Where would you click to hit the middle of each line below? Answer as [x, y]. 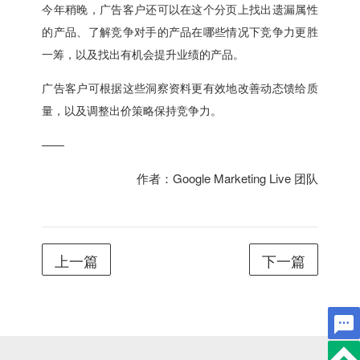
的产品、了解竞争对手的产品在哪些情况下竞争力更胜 [180, 31]
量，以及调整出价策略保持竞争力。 [132, 110]
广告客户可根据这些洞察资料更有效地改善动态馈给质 [180, 87]
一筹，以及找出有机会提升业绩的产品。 [143, 53]
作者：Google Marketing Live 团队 [227, 178]
